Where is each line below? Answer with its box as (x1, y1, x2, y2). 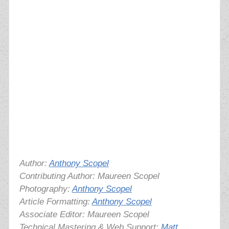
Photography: (19, 184, 72, 194)
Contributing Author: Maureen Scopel (19, 171, 159, 181)
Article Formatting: (19, 197, 92, 207)
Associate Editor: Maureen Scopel (19, 210, 149, 220)
